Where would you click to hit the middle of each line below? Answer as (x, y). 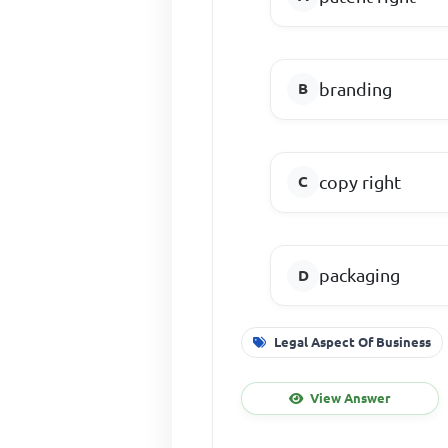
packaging (360, 275)
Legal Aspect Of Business (353, 341)
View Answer (350, 397)
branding (356, 88)
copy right (360, 181)
